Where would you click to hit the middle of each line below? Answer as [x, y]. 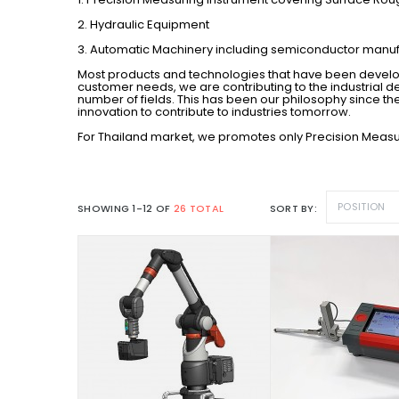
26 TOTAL [199, 208]
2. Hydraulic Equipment [143, 24]
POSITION [362, 206]
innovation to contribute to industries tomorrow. [214, 111]
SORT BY [292, 208]
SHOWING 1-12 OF [126, 208]
